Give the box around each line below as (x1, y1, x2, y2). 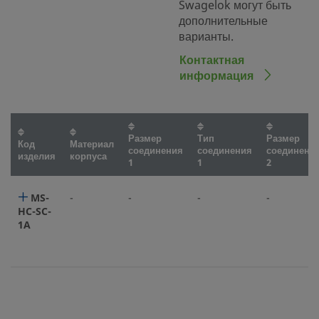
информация (179, 68, 256, 85)
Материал (70, 137, 114, 151)
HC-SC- (18, 204, 51, 219)
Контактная (179, 52, 244, 69)
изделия (18, 150, 56, 163)
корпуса (70, 150, 107, 163)
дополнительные (179, 13, 268, 30)
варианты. (179, 28, 234, 46)
